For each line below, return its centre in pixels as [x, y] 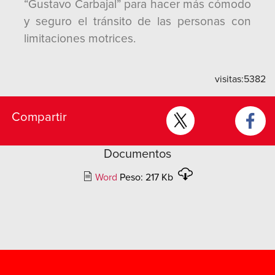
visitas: [229, 79]
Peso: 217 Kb [147, 177]
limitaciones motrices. [80, 39]
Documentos [137, 154]
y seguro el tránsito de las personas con [137, 21]
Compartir [39, 117]
